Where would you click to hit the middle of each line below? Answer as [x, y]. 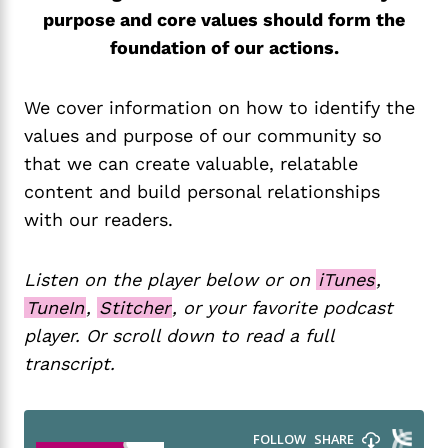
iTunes [346, 280]
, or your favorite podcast [282, 308]
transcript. [69, 364]
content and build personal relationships [202, 192]
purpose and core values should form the [224, 20]
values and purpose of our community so [203, 136]
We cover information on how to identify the [219, 108]
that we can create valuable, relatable [191, 164]
